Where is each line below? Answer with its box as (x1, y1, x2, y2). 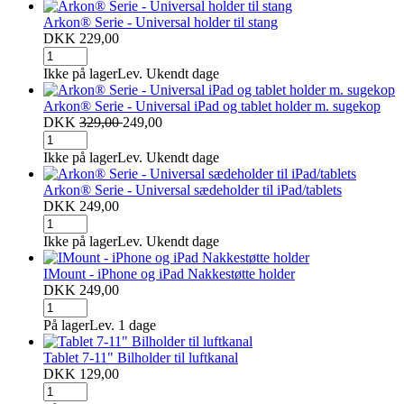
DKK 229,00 (43, 30, 119, 46)
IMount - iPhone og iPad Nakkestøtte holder (43, 265, 295, 281)
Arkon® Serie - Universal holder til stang (43, 14, 278, 30)
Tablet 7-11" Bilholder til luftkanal (43, 349, 238, 365)
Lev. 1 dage (89, 317, 156, 333)
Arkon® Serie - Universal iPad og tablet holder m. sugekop (43, 97, 381, 114)
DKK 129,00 (43, 365, 119, 381)
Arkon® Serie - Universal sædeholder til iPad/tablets (43, 181, 342, 197)
